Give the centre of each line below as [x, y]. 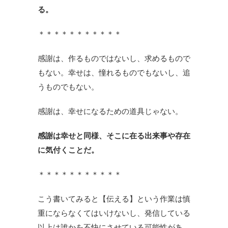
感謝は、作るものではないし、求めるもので [114, 58]
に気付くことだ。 [68, 150]
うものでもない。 [68, 87]
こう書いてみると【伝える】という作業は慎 [114, 199]
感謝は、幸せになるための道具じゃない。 [110, 111]
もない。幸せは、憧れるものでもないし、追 [114, 73]
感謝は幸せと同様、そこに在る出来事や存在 [114, 136]
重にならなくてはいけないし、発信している [114, 213]
